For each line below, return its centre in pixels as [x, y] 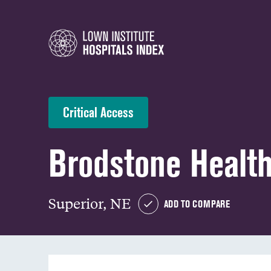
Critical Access [98, 112]
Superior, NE [90, 203]
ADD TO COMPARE [197, 204]
